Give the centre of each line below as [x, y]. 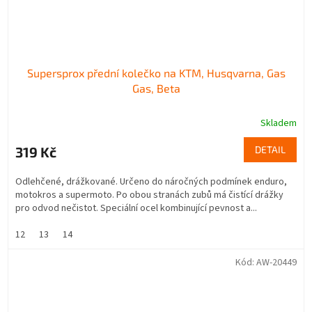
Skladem [279, 124]
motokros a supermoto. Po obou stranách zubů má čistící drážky [149, 195]
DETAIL [270, 150]
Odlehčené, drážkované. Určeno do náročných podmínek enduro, [151, 182]
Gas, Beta [156, 88]
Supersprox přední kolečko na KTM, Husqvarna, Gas [156, 73]
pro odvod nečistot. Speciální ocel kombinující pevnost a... [136, 209]
